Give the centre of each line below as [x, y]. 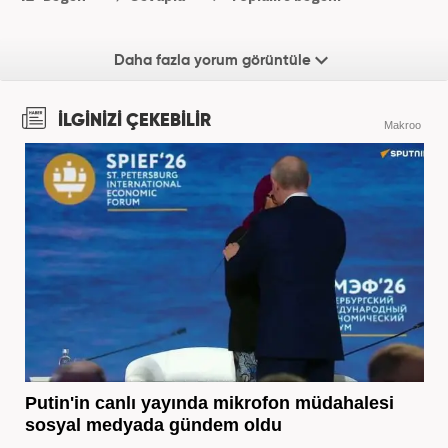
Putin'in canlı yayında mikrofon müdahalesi [209, 403]
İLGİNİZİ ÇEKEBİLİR [132, 121]
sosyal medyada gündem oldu [153, 425]
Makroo [402, 125]
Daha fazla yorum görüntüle [214, 61]
